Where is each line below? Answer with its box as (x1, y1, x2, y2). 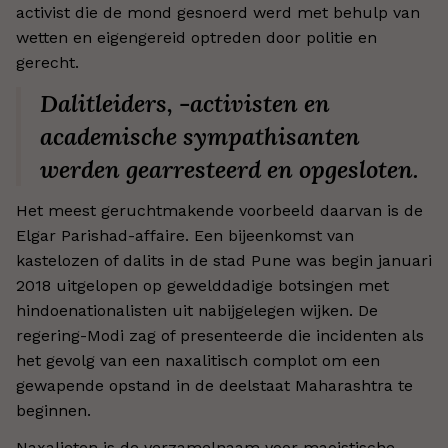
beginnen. (16, 401, 91, 420)
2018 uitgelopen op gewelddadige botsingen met (16, 276, 389, 295)
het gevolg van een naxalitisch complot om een (16, 351, 380, 370)
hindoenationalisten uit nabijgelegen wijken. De (16, 301, 378, 320)
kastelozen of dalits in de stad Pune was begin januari (16, 251, 432, 270)
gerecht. (16, 53, 79, 72)
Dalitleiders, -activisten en (40, 88, 330, 119)
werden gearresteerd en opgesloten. (40, 154, 419, 185)
